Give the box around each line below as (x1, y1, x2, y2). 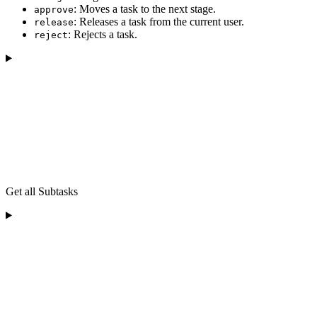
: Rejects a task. (68, 28, 137, 40)
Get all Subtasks (6, 185, 78, 197)
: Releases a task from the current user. (74, 15, 244, 28)
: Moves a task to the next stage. (74, 2, 216, 15)
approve (34, 4, 74, 15)
